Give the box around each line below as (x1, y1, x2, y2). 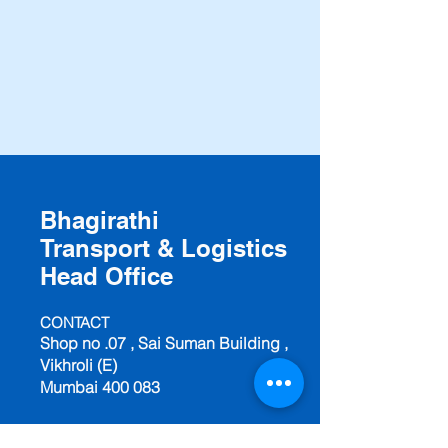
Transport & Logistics (40, 234, 287, 262)
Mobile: (40, 421, 93, 441)
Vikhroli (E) (40, 355, 117, 375)
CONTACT (40, 313, 109, 332)
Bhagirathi (40, 206, 159, 234)
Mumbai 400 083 (40, 377, 160, 397)
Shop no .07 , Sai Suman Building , (40, 333, 288, 353)
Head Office (40, 262, 173, 290)
